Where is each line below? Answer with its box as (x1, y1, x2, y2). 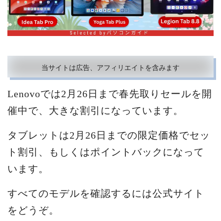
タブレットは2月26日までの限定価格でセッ (7, 129, 210, 141)
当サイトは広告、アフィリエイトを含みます (41, 64, 180, 72)
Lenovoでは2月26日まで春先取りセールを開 (7, 88, 212, 99)
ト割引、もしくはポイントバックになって (7, 146, 204, 157)
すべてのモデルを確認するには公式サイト (7, 187, 204, 199)
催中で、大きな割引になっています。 (7, 105, 184, 116)
